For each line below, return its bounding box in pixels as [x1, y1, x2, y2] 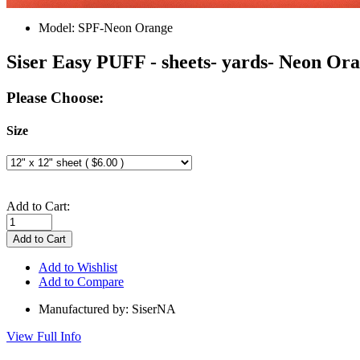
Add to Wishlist [39, 260, 117, 275]
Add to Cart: [6, 199, 70, 214]
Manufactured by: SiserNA [39, 302, 176, 317]
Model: [39, 21, 78, 35]
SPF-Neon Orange [78, 21, 173, 35]
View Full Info [6, 329, 81, 344]
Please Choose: [6, 88, 104, 106]
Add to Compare [39, 275, 124, 289]
